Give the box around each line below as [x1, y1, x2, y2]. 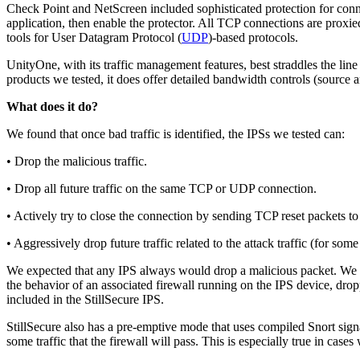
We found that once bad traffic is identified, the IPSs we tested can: [6, 127, 345, 141]
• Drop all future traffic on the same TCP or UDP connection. [6, 182, 317, 196]
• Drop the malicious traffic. [6, 154, 147, 169]
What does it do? [6, 100, 98, 114]
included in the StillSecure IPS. [6, 292, 164, 307]
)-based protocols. [208, 31, 298, 45]
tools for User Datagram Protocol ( [6, 31, 182, 45]
